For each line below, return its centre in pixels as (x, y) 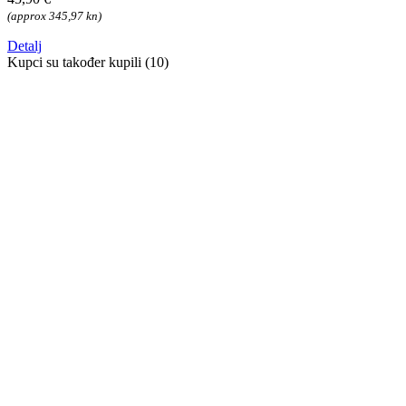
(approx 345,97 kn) (54, 16)
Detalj (24, 46)
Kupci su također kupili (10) (88, 63)
